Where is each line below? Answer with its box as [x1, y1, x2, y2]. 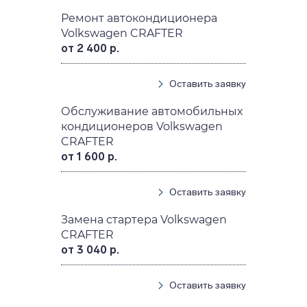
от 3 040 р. [61, 243, 120, 256]
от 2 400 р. [61, 41, 120, 55]
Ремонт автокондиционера [61, 11, 218, 25]
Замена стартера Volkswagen [61, 212, 228, 226]
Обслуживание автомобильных [61, 104, 243, 118]
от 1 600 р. [61, 149, 118, 163]
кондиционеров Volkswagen [61, 119, 223, 133]
